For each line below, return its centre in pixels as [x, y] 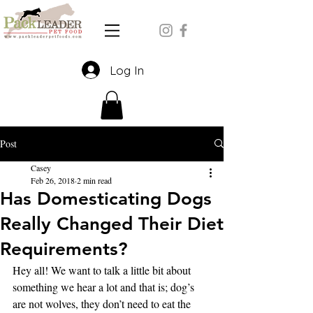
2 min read [94, 180]
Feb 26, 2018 [53, 180]
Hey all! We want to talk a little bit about [103, 270]
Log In [126, 70]
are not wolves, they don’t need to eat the [103, 303]
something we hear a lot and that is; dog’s [105, 286]
